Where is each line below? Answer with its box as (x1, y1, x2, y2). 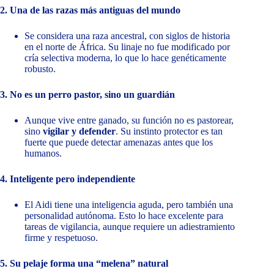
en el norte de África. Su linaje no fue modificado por (24, 42, 230, 53)
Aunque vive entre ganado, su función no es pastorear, (24, 115, 234, 126)
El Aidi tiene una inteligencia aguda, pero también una (24, 199, 233, 210)
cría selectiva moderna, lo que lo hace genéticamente (24, 53, 226, 64)
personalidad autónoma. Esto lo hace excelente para (24, 210, 223, 221)
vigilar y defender (43, 126, 116, 137)
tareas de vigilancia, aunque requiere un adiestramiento (24, 221, 235, 232)
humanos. (24, 148, 62, 159)
